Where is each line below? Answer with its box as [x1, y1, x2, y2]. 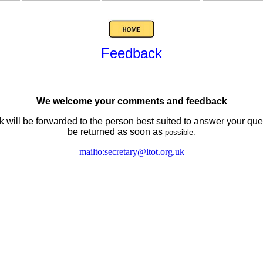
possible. [163, 128, 195, 137]
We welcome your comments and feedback [36, 96, 227, 106]
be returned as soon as [68, 127, 163, 137]
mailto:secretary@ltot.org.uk [79, 147, 184, 157]
